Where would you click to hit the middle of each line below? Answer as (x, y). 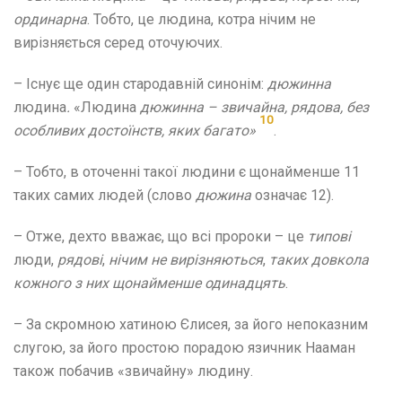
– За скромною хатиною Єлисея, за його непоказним (191, 324)
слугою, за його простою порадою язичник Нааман (184, 347)
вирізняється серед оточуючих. (118, 42)
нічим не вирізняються (186, 259)
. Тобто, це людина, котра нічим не (201, 19)
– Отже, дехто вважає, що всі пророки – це (161, 236)
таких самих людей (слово (105, 195)
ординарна (50, 19)
